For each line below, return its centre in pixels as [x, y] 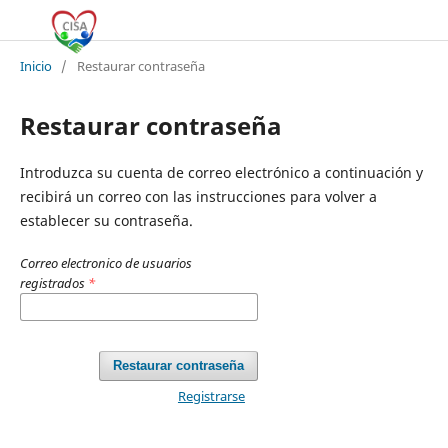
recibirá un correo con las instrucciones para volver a [198, 196]
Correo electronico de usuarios [105, 262]
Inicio [35, 65]
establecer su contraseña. [106, 220]
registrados [53, 282]
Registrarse [211, 395]
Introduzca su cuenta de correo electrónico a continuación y [221, 172]
